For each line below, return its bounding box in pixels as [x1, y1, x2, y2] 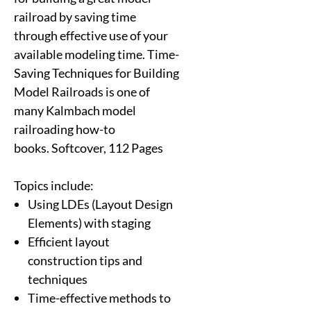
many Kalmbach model [14, 102, 136, 118]
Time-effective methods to [28, 289, 171, 305]
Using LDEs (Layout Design [28, 196, 173, 212]
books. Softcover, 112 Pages [14, 140, 163, 155]
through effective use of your [14, 27, 168, 43]
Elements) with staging [28, 215, 151, 230]
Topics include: [14, 177, 94, 193]
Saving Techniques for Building [14, 65, 179, 81]
